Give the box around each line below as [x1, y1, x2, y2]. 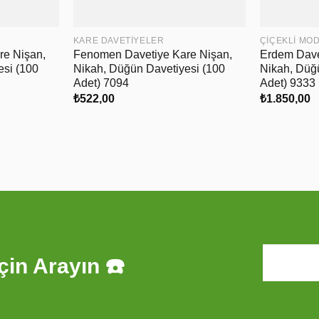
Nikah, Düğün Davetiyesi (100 [73, 63, 225, 75]
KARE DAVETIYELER [73, 36, 164, 46]
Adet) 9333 [259, 77, 315, 90]
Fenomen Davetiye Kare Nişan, [73, 48, 232, 61]
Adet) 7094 [73, 77, 129, 90]
